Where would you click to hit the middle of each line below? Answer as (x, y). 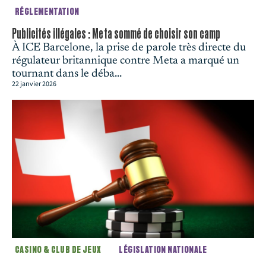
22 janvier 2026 (34, 84)
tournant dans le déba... (67, 74)
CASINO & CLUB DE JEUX (58, 250)
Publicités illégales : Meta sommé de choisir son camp (116, 34)
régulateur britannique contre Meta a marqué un (126, 61)
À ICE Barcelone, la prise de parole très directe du (129, 48)
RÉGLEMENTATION (47, 12)
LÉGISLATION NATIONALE (163, 250)
